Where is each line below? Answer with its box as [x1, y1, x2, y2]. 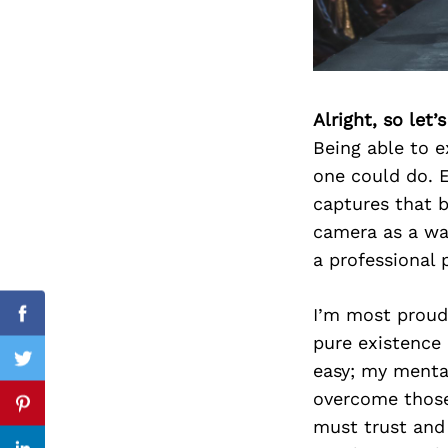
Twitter [21, 359, 83, 381]
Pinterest [21, 404, 100, 426]
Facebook [21, 314, 104, 336]
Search [155, 88, 192, 100]
